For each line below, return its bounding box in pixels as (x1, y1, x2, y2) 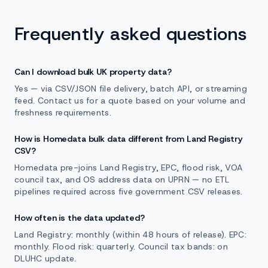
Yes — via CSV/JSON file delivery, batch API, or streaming (14, 83, 248, 94)
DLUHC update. (14, 253, 77, 264)
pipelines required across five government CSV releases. (14, 186, 243, 197)
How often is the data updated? (14, 212, 145, 223)
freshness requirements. (14, 107, 111, 118)
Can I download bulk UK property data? (14, 66, 172, 77)
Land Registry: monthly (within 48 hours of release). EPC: (14, 229, 247, 240)
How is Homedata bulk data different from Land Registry (14, 133, 243, 144)
